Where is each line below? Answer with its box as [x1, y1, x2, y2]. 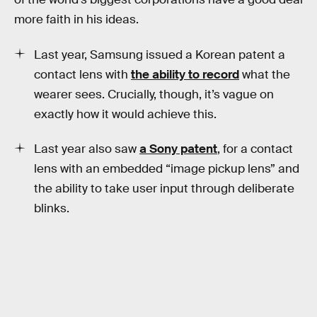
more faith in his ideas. [14, 12, 139, 28]
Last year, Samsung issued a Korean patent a [34, 47, 285, 62]
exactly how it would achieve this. [34, 106, 217, 122]
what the [239, 67, 290, 82]
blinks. [34, 201, 69, 217]
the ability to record [131, 67, 239, 82]
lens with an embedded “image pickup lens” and [34, 161, 299, 177]
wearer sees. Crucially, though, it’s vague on [34, 86, 274, 102]
